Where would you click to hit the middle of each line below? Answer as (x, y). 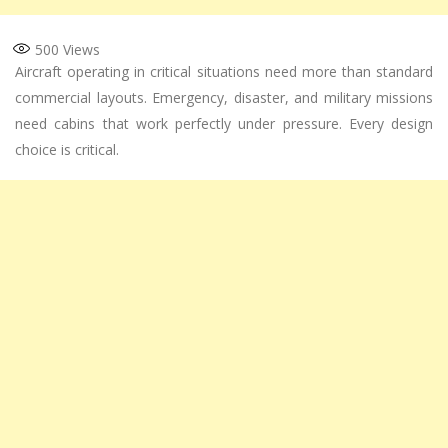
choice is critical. (67, 149)
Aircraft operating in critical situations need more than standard (224, 71)
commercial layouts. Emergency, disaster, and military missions (224, 97)
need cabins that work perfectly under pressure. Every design (224, 123)
